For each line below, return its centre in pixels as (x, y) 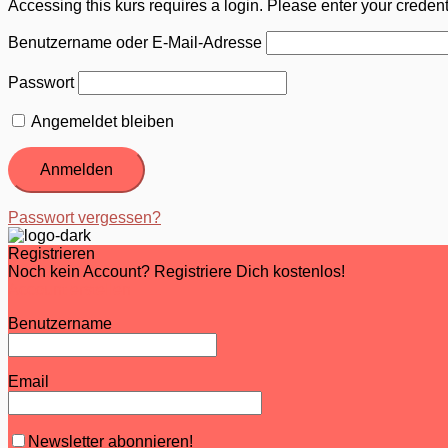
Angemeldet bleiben (101, 121)
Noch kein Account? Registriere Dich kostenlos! (176, 271)
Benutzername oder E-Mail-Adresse (135, 42)
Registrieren (51, 253)
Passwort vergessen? (84, 217)
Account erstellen (69, 289)
